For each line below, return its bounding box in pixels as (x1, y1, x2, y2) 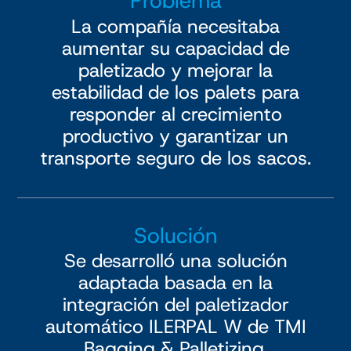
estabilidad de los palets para (52, 79, 299, 105)
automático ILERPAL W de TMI (45, 314, 306, 340)
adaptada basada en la (78, 270, 273, 296)
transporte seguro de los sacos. (40, 145, 311, 171)
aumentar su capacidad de (61, 35, 290, 61)
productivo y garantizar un (63, 123, 288, 149)
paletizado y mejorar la (78, 57, 273, 83)
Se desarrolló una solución (63, 248, 288, 274)
